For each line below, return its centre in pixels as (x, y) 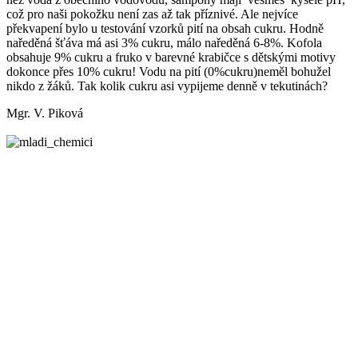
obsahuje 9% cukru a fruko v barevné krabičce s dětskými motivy (171, 57)
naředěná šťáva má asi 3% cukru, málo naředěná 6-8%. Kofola (164, 42)
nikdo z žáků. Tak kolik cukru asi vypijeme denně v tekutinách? (167, 86)
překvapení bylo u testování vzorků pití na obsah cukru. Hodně (165, 28)
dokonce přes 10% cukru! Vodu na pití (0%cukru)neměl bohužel (169, 71)
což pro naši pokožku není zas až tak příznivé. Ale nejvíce (152, 14)
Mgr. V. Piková (45, 113)
